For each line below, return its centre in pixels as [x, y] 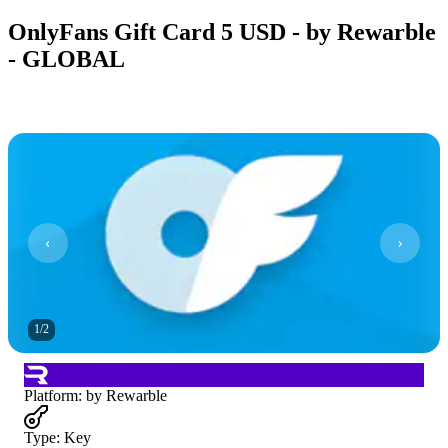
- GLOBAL [66, 58]
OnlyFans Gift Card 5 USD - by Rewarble [222, 31]
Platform [51, 395]
